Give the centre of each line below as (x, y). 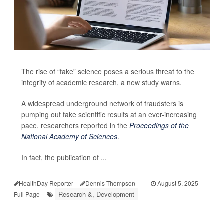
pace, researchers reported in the (75, 126)
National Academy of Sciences (69, 137)
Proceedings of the (159, 126)
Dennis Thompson (110, 183)
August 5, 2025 (177, 183)
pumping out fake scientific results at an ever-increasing (109, 115)
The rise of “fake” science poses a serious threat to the (108, 72)
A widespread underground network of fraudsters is (102, 104)
